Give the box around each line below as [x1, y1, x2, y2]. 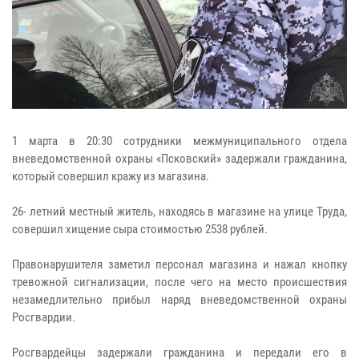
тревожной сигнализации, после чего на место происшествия [12, 274, 347, 289]
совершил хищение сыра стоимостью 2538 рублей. [12, 221, 268, 236]
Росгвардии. [12, 309, 75, 325]
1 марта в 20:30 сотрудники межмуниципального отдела [12, 133, 347, 148]
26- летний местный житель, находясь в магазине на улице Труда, [12, 204, 347, 219]
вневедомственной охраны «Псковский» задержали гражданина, [12, 151, 347, 166]
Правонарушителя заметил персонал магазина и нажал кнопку [12, 256, 347, 272]
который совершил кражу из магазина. [12, 168, 209, 184]
